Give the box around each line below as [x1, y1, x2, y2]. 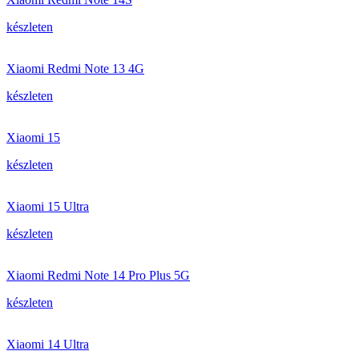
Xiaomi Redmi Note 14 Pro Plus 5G [6, 268, 190, 282]
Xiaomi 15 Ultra [6, 200, 89, 213]
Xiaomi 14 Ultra [6, 337, 89, 351]
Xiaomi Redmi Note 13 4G [6, 62, 144, 75]
